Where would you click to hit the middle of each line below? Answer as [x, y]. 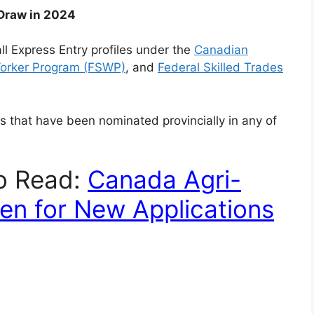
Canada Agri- [164, 180]
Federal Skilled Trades [220, 68]
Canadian [221, 50]
